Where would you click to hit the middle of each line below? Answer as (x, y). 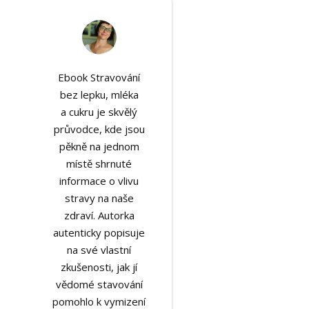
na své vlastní (99, 250)
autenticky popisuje (99, 232)
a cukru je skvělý (99, 112)
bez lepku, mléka (99, 94)
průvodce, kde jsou (99, 129)
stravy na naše (99, 198)
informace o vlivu (99, 181)
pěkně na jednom (99, 146)
